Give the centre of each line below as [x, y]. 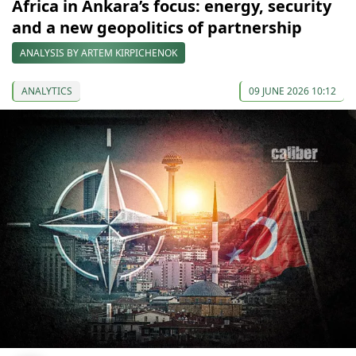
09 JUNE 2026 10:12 [292, 91]
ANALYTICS [47, 91]
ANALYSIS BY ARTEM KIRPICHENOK [99, 52]
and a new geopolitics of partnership [157, 27]
